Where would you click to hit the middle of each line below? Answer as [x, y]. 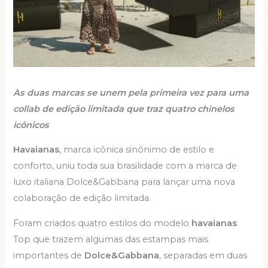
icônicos [31, 125]
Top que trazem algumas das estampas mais [111, 239]
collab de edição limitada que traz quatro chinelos [124, 109]
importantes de [49, 255]
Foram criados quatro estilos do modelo [103, 223]
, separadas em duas [203, 255]
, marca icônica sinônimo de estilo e [137, 150]
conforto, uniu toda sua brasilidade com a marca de [125, 166]
